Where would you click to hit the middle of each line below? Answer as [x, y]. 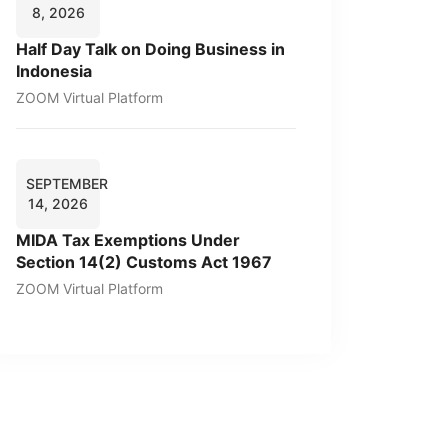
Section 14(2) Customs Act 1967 [144, 262]
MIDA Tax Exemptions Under [128, 240]
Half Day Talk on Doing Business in [150, 49]
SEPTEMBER [67, 183]
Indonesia [54, 71]
